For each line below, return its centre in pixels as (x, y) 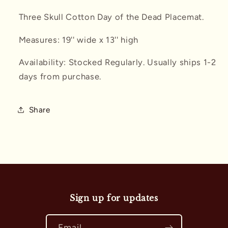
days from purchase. (60, 77)
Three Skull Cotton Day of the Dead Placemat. (112, 17)
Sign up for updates (114, 198)
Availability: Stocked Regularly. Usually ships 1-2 (117, 62)
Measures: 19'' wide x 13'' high (78, 39)
